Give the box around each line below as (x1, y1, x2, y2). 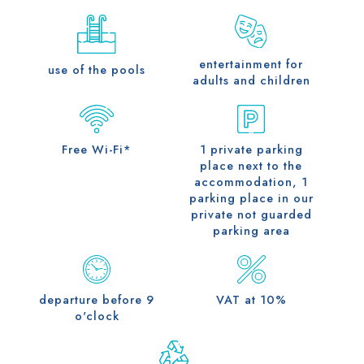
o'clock (74, 307, 119, 324)
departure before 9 (39, 291, 154, 308)
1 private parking (199, 141, 303, 158)
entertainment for (199, 55, 303, 72)
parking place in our (188, 189, 314, 206)
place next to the (200, 157, 302, 174)
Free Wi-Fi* (62, 141, 132, 158)
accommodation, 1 (194, 173, 308, 190)
